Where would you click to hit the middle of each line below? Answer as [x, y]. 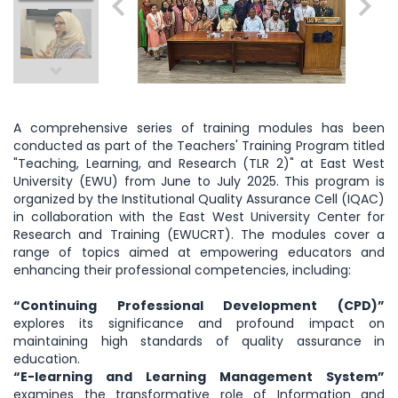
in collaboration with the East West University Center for [199, 217]
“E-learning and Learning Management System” [199, 377]
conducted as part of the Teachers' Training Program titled [199, 146]
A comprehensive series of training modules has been [199, 128]
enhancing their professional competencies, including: [182, 271]
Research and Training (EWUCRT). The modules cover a [199, 235]
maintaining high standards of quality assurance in [199, 342]
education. [47, 359]
